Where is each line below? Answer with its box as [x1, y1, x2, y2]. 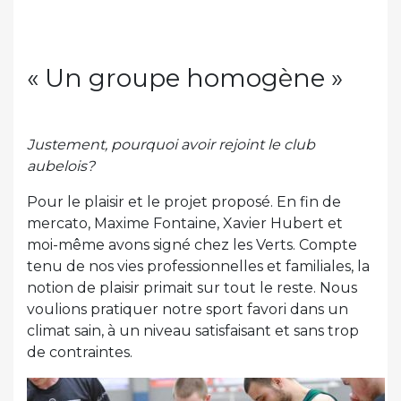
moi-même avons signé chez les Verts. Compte [27, 236, 357, 254]
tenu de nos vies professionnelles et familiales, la [27, 258, 370, 276]
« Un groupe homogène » [27, 63, 343, 94]
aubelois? [27, 158, 95, 175]
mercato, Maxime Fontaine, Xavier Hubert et [27, 215, 343, 233]
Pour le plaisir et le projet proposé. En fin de [27, 193, 341, 211]
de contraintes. [27, 344, 132, 362]
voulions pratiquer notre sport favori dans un [27, 301, 348, 319]
